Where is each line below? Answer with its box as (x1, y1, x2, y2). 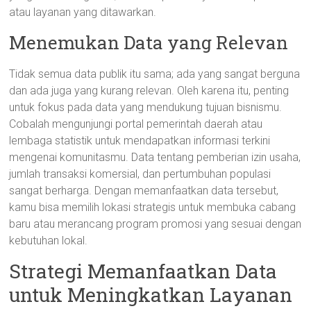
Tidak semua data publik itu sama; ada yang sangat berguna (9, 67, 301, 81)
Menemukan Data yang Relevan (9, 31, 289, 54)
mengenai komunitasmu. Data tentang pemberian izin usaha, (9, 151, 301, 164)
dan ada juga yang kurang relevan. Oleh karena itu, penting (9, 84, 289, 97)
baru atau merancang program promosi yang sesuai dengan (9, 217, 302, 230)
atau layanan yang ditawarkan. (9, 6, 157, 19)
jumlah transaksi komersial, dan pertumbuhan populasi (9, 167, 271, 180)
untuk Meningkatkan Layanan (9, 282, 293, 308)
